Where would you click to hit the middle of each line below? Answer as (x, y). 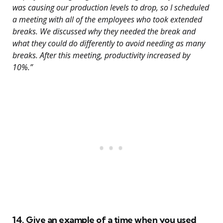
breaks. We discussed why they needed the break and (104, 32)
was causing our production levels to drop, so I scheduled (111, 8)
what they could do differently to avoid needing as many (109, 44)
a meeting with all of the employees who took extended (107, 20)
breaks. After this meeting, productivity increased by (101, 56)
